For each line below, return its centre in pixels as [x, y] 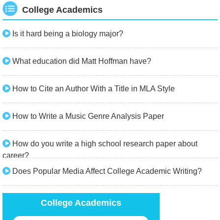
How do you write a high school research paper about [105, 144]
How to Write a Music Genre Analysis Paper [88, 116]
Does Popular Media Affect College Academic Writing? [107, 171]
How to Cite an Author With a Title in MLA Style [94, 89]
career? [16, 155]
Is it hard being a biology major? [68, 34]
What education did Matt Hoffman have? [82, 61]
